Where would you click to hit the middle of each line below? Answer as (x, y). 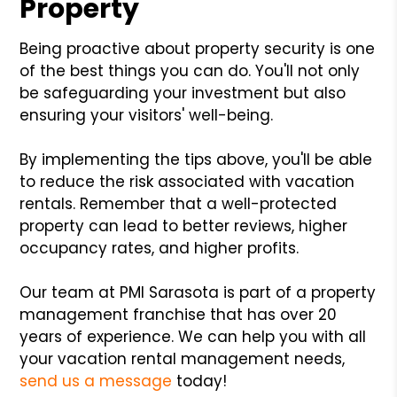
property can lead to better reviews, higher (184, 226)
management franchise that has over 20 (179, 314)
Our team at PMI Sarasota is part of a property (198, 292)
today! (200, 381)
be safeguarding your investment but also (183, 93)
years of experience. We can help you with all (193, 336)
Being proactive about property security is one (198, 48)
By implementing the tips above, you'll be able (196, 159)
